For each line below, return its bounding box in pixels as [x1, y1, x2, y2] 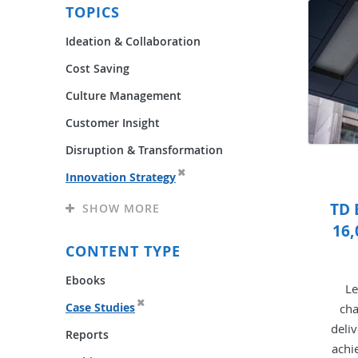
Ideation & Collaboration [66, 33, 201, 49]
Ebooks [66, 272, 105, 288]
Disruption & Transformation [66, 141, 223, 157]
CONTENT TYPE [66, 241, 181, 261]
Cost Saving [66, 60, 129, 76]
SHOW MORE [78, 200, 160, 216]
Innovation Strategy [66, 169, 176, 185]
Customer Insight [66, 114, 160, 130]
